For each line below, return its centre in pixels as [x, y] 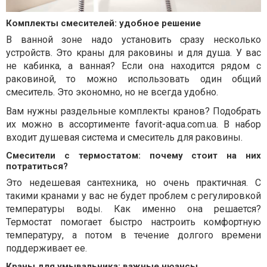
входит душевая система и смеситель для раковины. [124, 138]
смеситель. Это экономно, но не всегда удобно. [112, 92]
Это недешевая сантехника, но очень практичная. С [133, 183]
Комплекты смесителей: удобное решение [103, 24]
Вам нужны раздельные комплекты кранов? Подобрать [133, 111]
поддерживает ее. [50, 249]
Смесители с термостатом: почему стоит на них [133, 156]
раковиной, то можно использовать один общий [133, 79]
